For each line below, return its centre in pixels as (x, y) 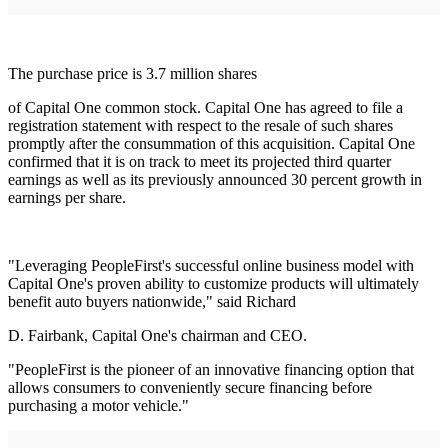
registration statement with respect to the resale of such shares (200, 125)
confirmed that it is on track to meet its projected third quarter (199, 161)
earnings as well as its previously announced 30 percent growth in (215, 179)
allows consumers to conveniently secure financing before (190, 387)
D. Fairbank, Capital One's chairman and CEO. (157, 335)
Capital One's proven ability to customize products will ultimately (213, 283)
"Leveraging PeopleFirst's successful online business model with (211, 265)
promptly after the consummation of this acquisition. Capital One (211, 143)
